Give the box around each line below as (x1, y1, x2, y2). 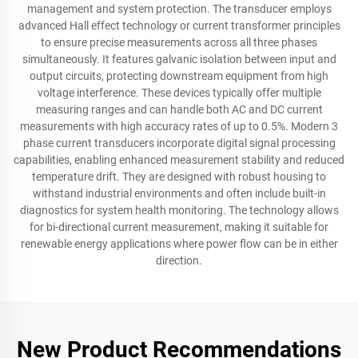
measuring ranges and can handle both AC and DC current (35, 103, 323, 116)
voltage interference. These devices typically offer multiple (37, 86, 321, 99)
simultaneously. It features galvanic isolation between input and (22, 53, 336, 66)
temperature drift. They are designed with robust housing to (32, 170, 326, 183)
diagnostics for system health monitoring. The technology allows (19, 204, 339, 217)
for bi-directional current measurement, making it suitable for (30, 221, 328, 233)
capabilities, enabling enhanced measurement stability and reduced (14, 153, 344, 166)
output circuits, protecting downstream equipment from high (30, 70, 328, 82)
